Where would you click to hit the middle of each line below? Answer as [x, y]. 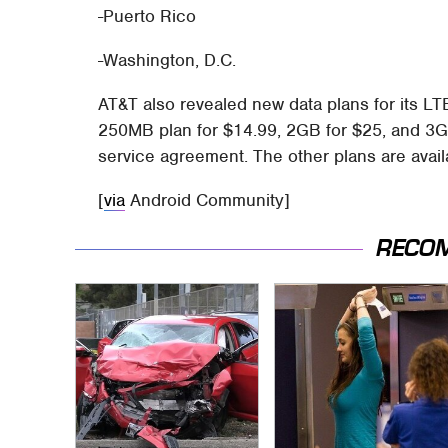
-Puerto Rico [147, 15]
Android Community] [208, 199]
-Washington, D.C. [167, 59]
